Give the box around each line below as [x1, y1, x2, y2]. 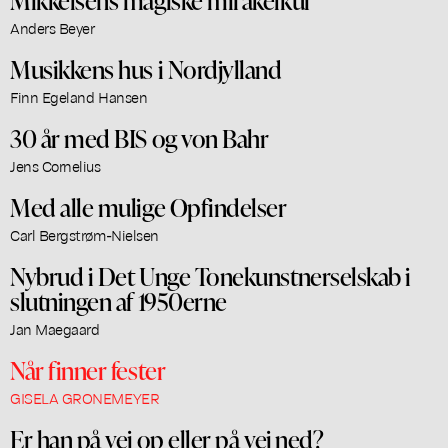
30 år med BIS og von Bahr [10, 120, 269, 155]
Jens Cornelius [10, 155, 101, 176]
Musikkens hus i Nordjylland [10, 51, 282, 86]
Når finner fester [10, 352, 166, 387]
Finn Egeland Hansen [10, 86, 148, 107]
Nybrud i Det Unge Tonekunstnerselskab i [10, 258, 411, 293]
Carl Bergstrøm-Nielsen [10, 224, 159, 245]
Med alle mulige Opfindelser [10, 189, 287, 224]
